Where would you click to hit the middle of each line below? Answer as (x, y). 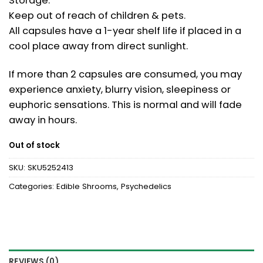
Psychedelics (146, 187)
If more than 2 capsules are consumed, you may (125, 74)
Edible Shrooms (87, 187)
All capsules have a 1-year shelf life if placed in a (125, 31)
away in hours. (43, 120)
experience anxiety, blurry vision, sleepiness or (120, 89)
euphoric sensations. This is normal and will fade (125, 104)
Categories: (33, 187)
